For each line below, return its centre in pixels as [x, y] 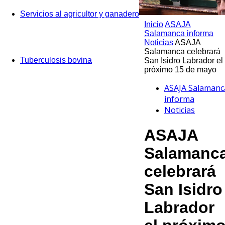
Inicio [154, 24]
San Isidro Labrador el [184, 61]
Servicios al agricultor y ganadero [80, 14]
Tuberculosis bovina [56, 60]
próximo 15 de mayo [180, 70]
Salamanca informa [179, 33]
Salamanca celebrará [182, 51]
